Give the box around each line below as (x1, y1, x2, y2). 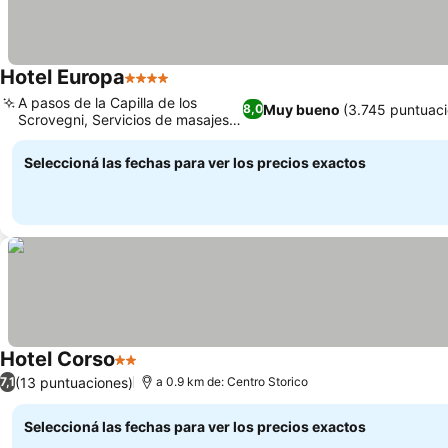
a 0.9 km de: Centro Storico (156, 374, 308, 389)
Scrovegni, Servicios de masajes (18, 111, 229, 128)
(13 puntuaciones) (15, 373, 133, 391)
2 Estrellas (114, 360, 193, 380)
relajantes (18, 128, 81, 145)
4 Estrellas (124, 78, 203, 98)
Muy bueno (262, 100, 340, 118)
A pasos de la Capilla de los (18, 94, 197, 111)
